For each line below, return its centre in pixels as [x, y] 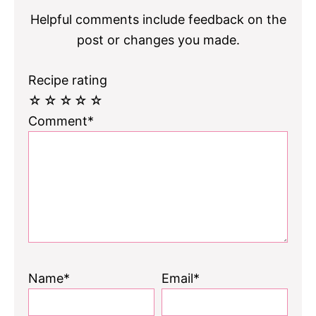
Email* [180, 278]
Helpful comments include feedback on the [158, 19]
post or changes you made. [158, 39]
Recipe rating [68, 80]
